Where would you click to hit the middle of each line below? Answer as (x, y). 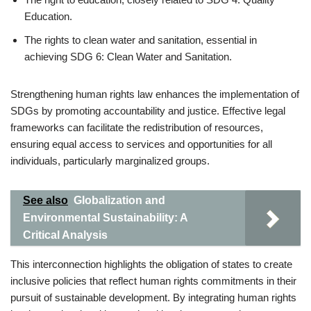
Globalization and (119, 200)
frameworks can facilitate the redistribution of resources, (137, 127)
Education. (48, 16)
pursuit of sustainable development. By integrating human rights (153, 297)
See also (45, 200)
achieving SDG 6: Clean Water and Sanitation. (128, 57)
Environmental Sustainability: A (105, 218)
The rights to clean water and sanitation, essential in (141, 40)
